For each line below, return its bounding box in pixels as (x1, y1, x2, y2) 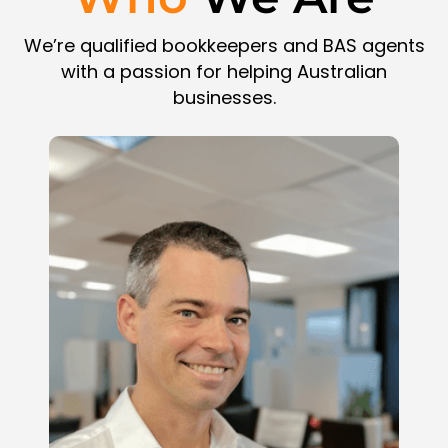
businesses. (172, 84, 276, 110)
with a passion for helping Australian (61, 58, 387, 84)
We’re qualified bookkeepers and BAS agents (23, 32, 425, 58)
